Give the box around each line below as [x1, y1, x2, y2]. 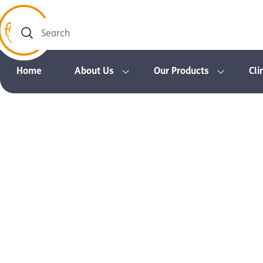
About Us [75, 67, 114, 76]
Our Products [154, 67, 209, 76]
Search [11, 35, 39, 44]
